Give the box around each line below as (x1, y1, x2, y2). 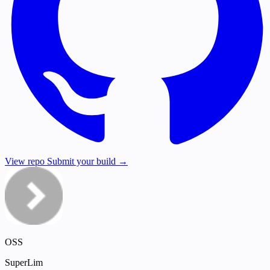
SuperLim (5, 257, 43, 268)
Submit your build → (47, 156, 128, 167)
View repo (5, 156, 47, 167)
